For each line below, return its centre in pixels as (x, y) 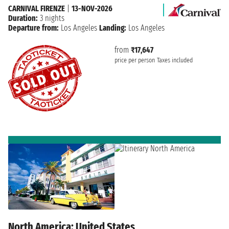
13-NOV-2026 (92, 8)
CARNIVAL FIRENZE (37, 8)
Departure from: (33, 28)
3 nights (51, 18)
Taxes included (175, 60)
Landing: (113, 28)
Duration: (23, 18)
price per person (135, 60)
